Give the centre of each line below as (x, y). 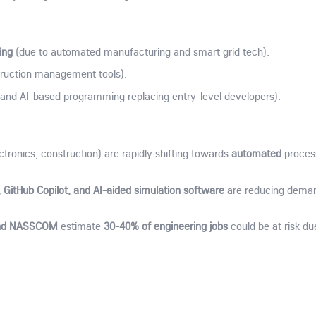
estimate (80, 226)
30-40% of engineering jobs (165, 226)
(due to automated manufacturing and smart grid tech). (141, 51)
